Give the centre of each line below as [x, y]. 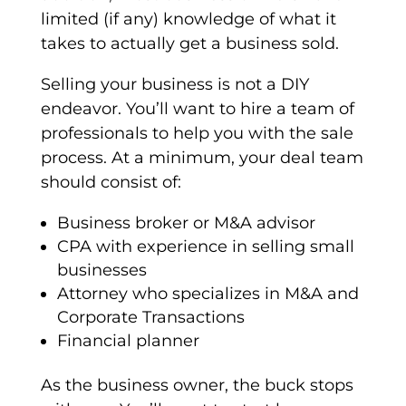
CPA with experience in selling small [205, 247]
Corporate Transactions [150, 318]
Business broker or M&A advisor [186, 223]
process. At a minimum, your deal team [202, 158]
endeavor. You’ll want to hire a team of [197, 109]
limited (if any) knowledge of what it [188, 19]
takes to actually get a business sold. [189, 44]
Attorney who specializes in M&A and [208, 294]
